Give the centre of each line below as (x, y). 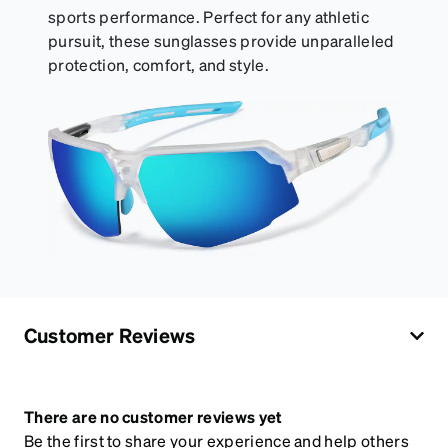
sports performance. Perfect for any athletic (209, 16)
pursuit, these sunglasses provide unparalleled (221, 40)
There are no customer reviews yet (153, 417)
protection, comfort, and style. (158, 64)
